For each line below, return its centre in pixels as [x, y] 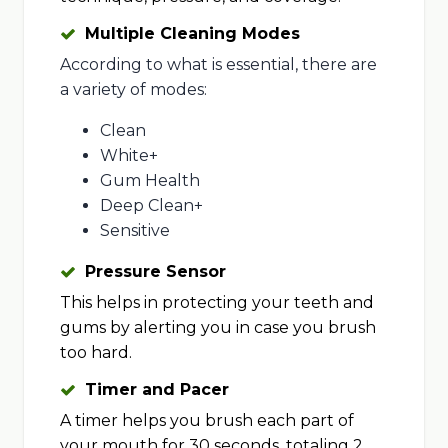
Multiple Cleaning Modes [192, 34]
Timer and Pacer [156, 390]
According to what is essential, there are [218, 65]
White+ [128, 156]
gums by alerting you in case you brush [217, 328]
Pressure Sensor [155, 272]
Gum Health [149, 181]
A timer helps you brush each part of [206, 421]
